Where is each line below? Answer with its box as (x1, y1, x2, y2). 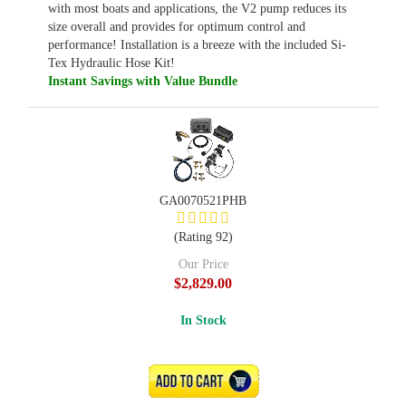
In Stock (179, 314, 227, 327)
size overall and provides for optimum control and (48, 20, 305, 34)
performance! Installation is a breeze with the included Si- (48, 38, 346, 52)
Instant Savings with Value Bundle (48, 74, 237, 88)
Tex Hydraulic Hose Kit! (48, 56, 175, 70)
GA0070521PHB (159, 194, 246, 208)
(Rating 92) (173, 230, 233, 244)
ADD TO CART (169, 374, 244, 388)
